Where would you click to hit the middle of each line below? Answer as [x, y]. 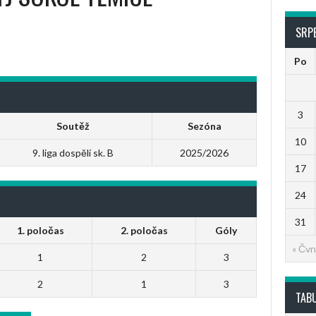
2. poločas [144, 230]
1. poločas [40, 230]
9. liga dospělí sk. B [73, 153]
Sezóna [204, 126]
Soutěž [73, 126]
